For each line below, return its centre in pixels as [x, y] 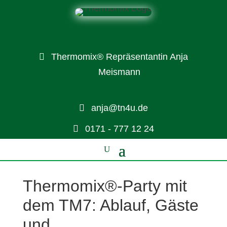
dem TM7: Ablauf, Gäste [110, 205]
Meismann [120, 72]
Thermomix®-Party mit [105, 186]
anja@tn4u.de [119, 108]
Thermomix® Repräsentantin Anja [119, 57]
